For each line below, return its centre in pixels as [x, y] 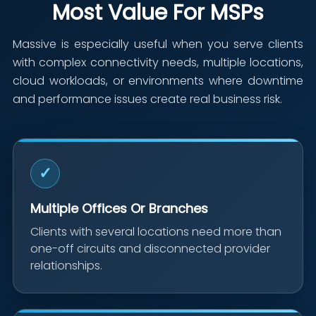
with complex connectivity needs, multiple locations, [158, 63]
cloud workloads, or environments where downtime [158, 81]
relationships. [66, 266]
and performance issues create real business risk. [147, 99]
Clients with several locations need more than [156, 232]
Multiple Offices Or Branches [119, 209]
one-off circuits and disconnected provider [150, 249]
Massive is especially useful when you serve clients [158, 44]
